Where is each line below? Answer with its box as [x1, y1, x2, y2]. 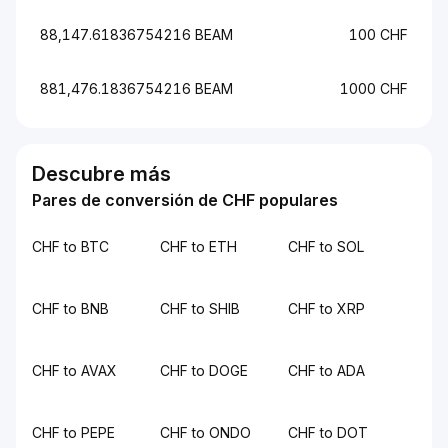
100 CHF [349, 26, 408, 43]
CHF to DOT [288, 424, 368, 441]
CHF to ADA [288, 362, 365, 379]
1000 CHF [340, 80, 408, 97]
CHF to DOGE [160, 362, 248, 379]
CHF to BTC [32, 238, 109, 255]
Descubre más [32, 162, 171, 186]
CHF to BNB [32, 300, 109, 317]
